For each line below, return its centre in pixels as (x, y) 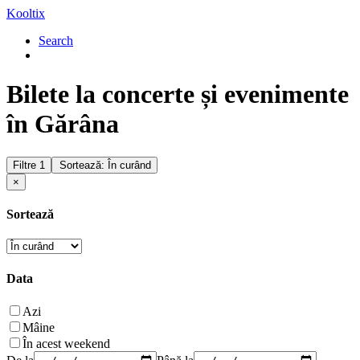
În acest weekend (66, 343)
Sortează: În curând (105, 165)
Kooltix (26, 13)
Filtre (26, 165)
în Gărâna (63, 124)
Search (56, 41)
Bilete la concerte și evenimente (178, 94)
